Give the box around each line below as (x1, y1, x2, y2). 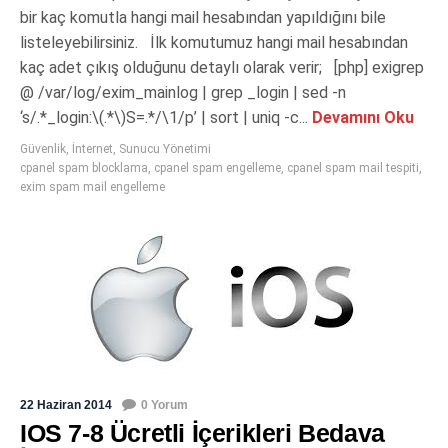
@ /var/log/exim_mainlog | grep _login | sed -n (20, 83, 346, 103)
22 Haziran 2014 (20, 398, 112, 413)
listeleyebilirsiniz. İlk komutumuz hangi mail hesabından (20, 33, 408, 53)
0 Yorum (141, 398, 188, 413)
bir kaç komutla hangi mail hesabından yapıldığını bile (20, 8, 386, 28)
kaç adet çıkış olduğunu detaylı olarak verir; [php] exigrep (20, 58, 424, 78)
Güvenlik (20, 142, 66, 157)
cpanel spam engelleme (154, 161, 281, 176)
